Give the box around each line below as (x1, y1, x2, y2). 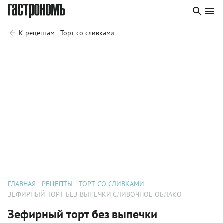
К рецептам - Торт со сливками (19, 28, 114, 37)
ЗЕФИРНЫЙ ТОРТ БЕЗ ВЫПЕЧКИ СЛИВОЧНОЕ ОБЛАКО (8, 190, 182, 199)
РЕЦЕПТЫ (42, 179, 73, 188)
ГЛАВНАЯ (8, 179, 36, 188)
